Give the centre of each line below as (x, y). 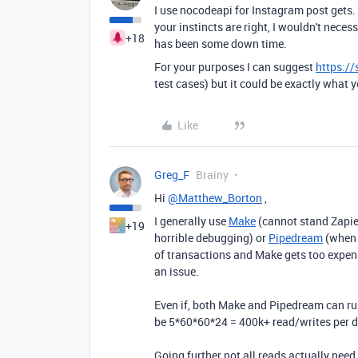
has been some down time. (221, 44)
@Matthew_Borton (215, 198)
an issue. (177, 271)
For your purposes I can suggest (235, 67)
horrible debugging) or (211, 238)
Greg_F (172, 175)
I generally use (191, 221)
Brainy (212, 175)
